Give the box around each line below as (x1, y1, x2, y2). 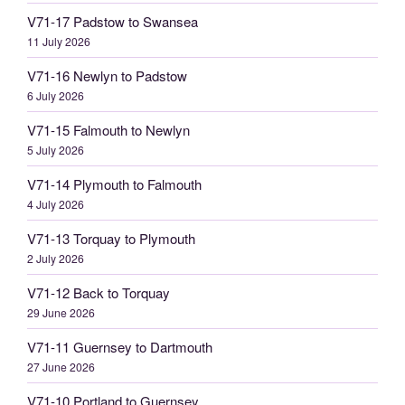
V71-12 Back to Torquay (27, 282, 170, 302)
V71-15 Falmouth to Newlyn (27, 119, 190, 139)
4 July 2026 (27, 195, 84, 212)
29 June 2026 (27, 304, 95, 320)
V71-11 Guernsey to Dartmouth (27, 336, 212, 356)
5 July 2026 (27, 141, 84, 157)
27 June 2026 (27, 358, 95, 374)
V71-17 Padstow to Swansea (27, 11, 198, 31)
